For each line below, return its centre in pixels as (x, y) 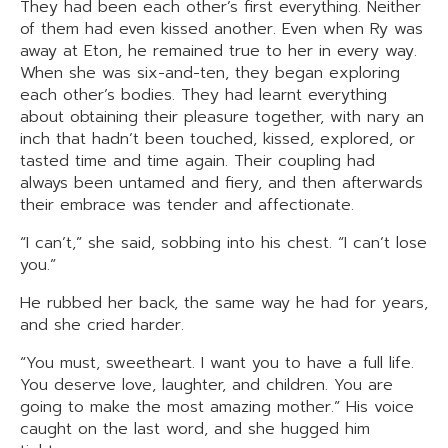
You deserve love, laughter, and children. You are (206, 385)
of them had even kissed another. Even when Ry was (221, 29)
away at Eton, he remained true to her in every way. (218, 51)
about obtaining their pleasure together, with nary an (222, 117)
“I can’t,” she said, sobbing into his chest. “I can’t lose (223, 243)
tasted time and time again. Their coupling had (197, 161)
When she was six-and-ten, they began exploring (210, 73)
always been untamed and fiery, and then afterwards (221, 183)
